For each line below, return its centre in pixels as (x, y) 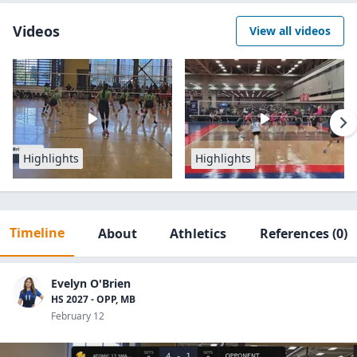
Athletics (198, 233)
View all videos (290, 31)
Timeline (37, 233)
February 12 (78, 316)
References (294, 233)
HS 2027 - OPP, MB (93, 299)
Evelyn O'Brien (91, 283)
